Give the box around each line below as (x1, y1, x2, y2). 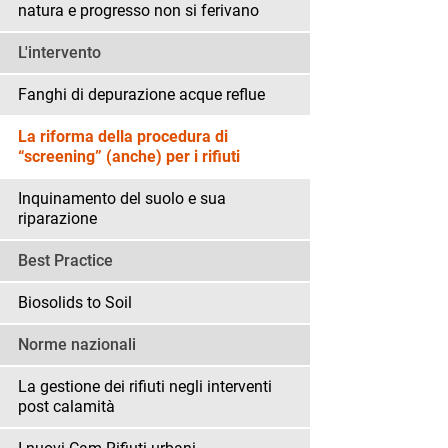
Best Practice (18, 251, 113, 271)
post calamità (18, 397, 115, 417)
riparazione (18, 209, 97, 229)
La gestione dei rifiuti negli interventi (18, 377, 272, 397)
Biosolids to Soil (18, 293, 132, 313)
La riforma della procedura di (18, 127, 228, 147)
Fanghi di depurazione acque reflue (18, 85, 265, 105)
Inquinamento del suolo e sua (18, 189, 226, 209)
